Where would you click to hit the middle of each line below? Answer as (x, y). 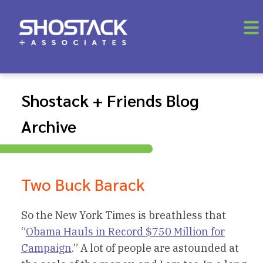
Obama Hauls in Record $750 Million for (125, 232)
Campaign (46, 248)
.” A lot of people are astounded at (155, 248)
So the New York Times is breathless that (124, 215)
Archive (49, 126)
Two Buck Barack (83, 184)
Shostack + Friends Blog (110, 100)
